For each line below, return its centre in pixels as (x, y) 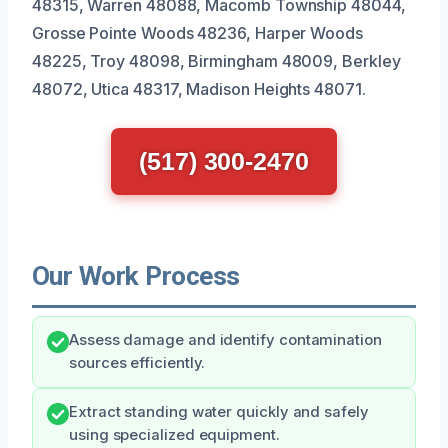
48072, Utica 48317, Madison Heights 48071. (199, 88)
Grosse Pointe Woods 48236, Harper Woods (197, 32)
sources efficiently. (137, 362)
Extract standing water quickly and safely (219, 411)
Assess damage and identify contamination (225, 339)
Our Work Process (136, 275)
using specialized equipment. (174, 434)
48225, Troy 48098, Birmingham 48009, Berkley (216, 60)
